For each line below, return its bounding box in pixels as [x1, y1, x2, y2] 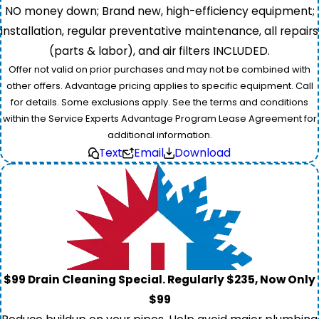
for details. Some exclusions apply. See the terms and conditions [11, 95, 308, 110]
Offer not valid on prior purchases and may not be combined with [9, 63, 310, 77]
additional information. [107, 128, 212, 142]
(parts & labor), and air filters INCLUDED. [49, 43, 270, 59]
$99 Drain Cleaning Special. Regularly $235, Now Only [4, 272, 315, 288]
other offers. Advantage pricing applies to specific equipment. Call [6, 79, 313, 93]
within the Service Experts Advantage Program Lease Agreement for [2, 112, 317, 126]
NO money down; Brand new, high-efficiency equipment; [4, 4, 315, 19]
